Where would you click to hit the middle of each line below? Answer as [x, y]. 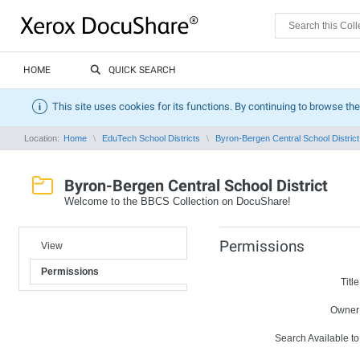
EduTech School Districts [151, 138]
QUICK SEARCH [142, 70]
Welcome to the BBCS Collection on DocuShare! [178, 201]
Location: [43, 138]
